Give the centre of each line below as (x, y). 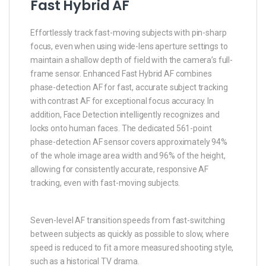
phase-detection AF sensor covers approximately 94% (129, 142)
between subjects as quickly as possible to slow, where (130, 234)
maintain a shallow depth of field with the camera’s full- (132, 60)
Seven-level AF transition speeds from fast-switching (128, 220)
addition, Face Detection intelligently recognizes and (125, 114)
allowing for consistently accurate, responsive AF (120, 169)
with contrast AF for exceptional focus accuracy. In (122, 101)
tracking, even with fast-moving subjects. (105, 183)
